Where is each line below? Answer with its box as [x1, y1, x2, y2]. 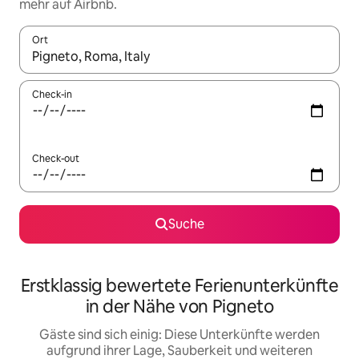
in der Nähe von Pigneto [85, 295, 274, 318]
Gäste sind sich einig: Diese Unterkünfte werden [39, 326, 320, 343]
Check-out [32, 152, 79, 165]
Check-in [32, 88, 72, 101]
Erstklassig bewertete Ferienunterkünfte [20, 274, 339, 297]
